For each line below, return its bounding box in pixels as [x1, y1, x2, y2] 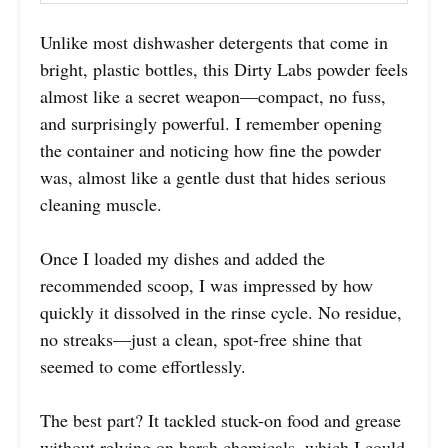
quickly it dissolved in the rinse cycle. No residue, [40, 299, 402, 324]
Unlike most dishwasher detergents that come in [40, 29, 388, 54]
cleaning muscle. [40, 191, 162, 216]
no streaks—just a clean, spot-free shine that [40, 326, 362, 351]
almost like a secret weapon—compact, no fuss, [40, 83, 386, 108]
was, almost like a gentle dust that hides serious [40, 164, 386, 189]
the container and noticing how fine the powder [40, 137, 381, 162]
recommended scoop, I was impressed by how [40, 272, 373, 297]
